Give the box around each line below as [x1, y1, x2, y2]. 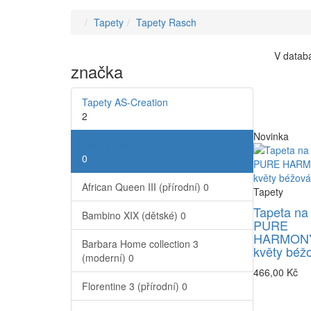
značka [71, 59, 123, 84]
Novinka [253, 129, 289, 144]
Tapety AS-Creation [82, 95, 168, 110]
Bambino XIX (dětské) [82, 208, 180, 223]
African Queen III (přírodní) [82, 180, 203, 194]
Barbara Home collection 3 [82, 237, 199, 251]
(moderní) [82, 251, 128, 265]
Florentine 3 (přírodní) [82, 279, 182, 294]
